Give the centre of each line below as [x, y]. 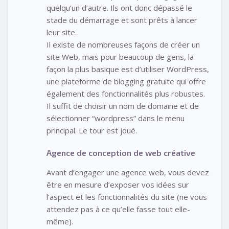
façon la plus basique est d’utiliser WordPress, [128, 69]
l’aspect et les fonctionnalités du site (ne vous [127, 197]
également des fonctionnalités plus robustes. [126, 93]
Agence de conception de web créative [121, 153]
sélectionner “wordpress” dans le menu [116, 118]
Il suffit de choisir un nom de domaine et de [123, 106]
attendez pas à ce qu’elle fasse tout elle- [118, 209]
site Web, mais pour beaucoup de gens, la [120, 56]
